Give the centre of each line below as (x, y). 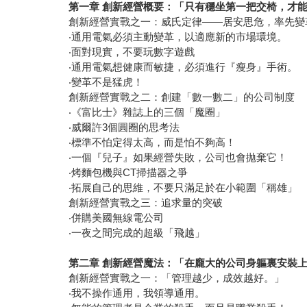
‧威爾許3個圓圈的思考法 (126, 127)
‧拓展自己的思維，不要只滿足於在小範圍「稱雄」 (185, 188)
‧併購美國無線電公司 (118, 218)
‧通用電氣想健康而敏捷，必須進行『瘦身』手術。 (185, 67)
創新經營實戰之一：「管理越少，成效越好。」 (178, 278)
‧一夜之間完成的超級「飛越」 (138, 233)
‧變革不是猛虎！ (108, 82)
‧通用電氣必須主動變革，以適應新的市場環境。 (180, 37)
